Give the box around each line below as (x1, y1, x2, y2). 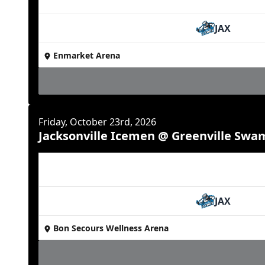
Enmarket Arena (53, 50, 120, 62)
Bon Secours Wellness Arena (53, 222, 169, 234)
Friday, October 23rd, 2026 (38, 115, 156, 129)
